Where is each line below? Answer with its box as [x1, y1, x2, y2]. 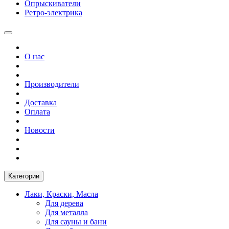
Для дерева [45, 198, 83, 208]
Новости [25, 125, 55, 134]
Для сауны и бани [45, 217, 107, 226]
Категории [8, 172, 39, 180]
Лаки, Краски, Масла [25, 189, 98, 198]
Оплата [25, 107, 50, 116]
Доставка [25, 98, 57, 107]
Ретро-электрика [25, 8, 82, 17]
